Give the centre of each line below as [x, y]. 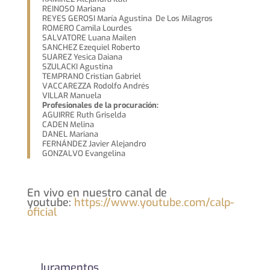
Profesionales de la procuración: [100, 105]
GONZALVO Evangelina [83, 153]
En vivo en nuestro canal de [97, 193]
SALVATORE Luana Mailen [89, 38]
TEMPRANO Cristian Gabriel [91, 76]
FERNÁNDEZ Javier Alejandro [94, 144]
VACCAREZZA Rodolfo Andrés [96, 86]
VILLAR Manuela [71, 96]
